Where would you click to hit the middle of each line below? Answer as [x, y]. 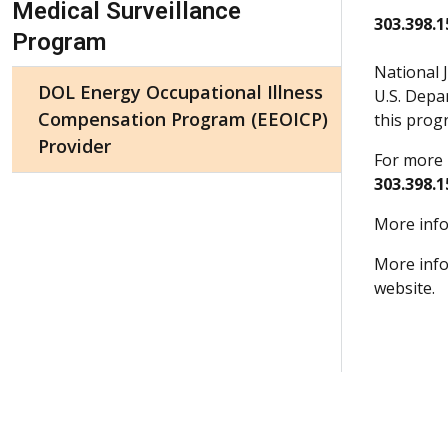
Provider [74, 145]
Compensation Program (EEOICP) [183, 118]
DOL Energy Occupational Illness [180, 91]
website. [404, 287]
